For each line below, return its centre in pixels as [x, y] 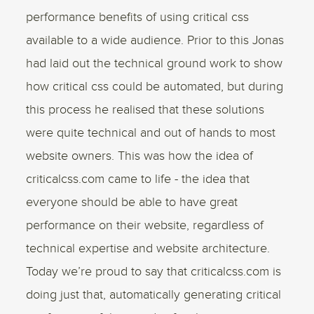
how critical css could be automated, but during [155, 87]
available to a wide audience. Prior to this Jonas [155, 40]
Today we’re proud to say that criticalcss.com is [154, 272]
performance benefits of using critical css [138, 17]
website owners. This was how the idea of [140, 156]
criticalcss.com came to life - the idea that [138, 179]
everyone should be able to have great [132, 202]
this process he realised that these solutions [145, 110]
